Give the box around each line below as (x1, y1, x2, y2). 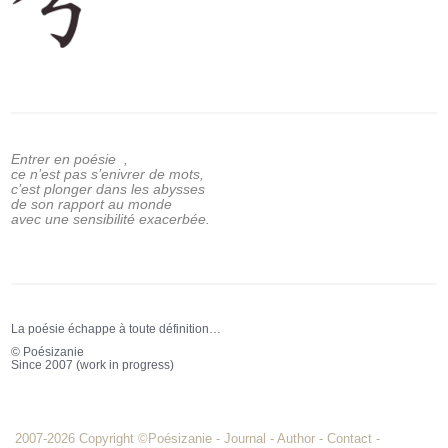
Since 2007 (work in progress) (11, 358, 175, 372)
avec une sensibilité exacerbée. (11, 211, 211, 227)
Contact (327, 431, 372, 446)
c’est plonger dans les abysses (11, 181, 206, 197)
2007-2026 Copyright (15, 431, 138, 446)
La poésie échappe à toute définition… (11, 322, 222, 336)
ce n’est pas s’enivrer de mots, (11, 166, 205, 182)
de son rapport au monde (11, 196, 173, 212)
